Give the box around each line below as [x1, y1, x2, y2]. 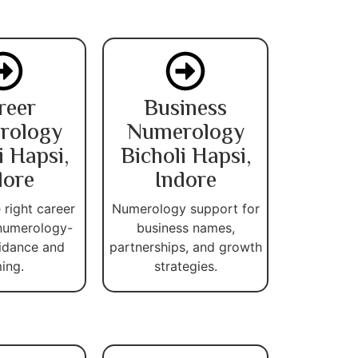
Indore [154, 163, 217, 199]
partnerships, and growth [109, 238, 262, 255]
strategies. [153, 257, 217, 274]
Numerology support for [111, 200, 260, 217]
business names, [136, 219, 235, 236]
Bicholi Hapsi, [120, 139, 251, 175]
